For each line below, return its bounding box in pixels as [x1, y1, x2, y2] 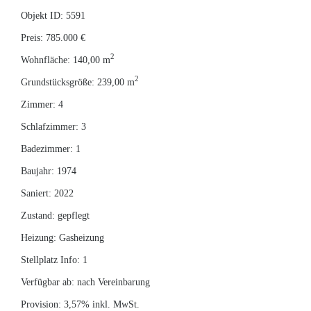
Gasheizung [56, 232, 104, 243]
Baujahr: [21, 165, 54, 176]
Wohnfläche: [21, 54, 70, 65]
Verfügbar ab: [21, 276, 74, 287]
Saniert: [21, 187, 51, 199]
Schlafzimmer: [21, 121, 78, 132]
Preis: [21, 32, 43, 43]
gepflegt [55, 210, 90, 221]
